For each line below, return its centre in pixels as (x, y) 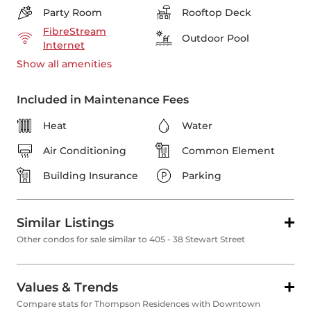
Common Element (228, 151)
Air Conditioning (85, 151)
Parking (202, 176)
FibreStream (75, 31)
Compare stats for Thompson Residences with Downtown (138, 304)
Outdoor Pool (216, 38)
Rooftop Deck (217, 13)
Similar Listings (65, 223)
